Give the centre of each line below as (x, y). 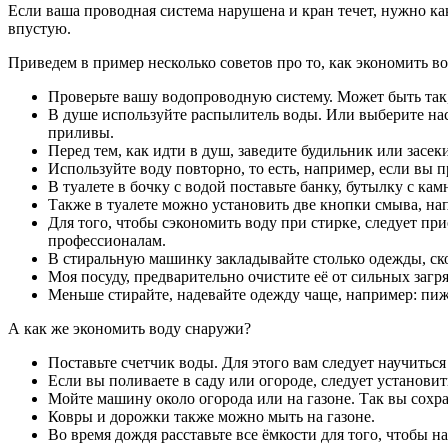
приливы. (81, 133)
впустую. (39, 29)
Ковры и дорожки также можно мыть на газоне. (211, 417)
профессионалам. (107, 241)
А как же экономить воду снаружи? (129, 329)
